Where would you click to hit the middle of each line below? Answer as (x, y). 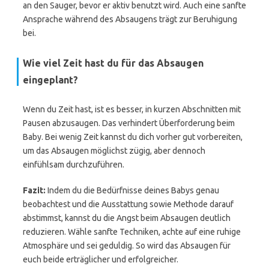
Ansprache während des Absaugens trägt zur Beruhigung (130, 19)
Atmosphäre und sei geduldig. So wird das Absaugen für (127, 246)
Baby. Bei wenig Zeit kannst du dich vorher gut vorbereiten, (133, 137)
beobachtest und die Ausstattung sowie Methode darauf (128, 204)
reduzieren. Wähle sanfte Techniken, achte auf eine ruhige (132, 232)
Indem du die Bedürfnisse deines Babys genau (132, 190)
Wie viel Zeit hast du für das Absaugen (113, 63)
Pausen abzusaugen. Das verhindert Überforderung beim (129, 123)
